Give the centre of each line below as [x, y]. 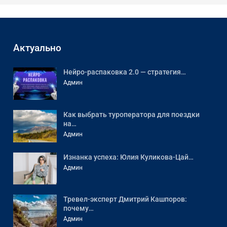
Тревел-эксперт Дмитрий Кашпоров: [125, 199]
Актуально [37, 48]
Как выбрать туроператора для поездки [131, 115]
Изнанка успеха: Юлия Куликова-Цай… [128, 157]
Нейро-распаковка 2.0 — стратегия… [124, 72]
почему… [78, 209]
